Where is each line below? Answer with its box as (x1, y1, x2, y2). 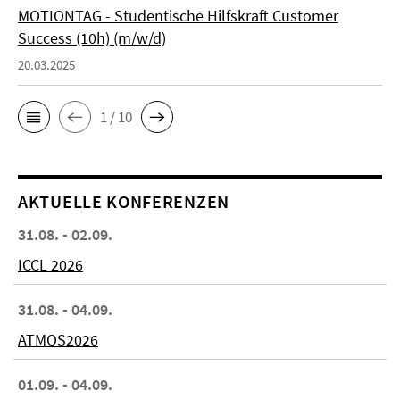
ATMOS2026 (18, 329, 98, 350)
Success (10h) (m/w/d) (18, 28, 166, 48)
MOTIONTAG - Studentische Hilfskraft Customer (18, 5, 338, 26)
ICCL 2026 (18, 254, 83, 275)
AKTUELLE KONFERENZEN (18, 190, 229, 212)
